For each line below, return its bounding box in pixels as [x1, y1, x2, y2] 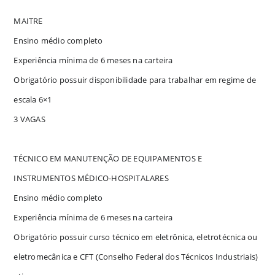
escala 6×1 [14, 93, 52, 105]
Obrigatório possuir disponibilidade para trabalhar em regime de [14, 74, 257, 85]
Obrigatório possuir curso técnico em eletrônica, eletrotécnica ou [14, 231, 258, 242]
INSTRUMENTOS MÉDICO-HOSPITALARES [14, 172, 169, 184]
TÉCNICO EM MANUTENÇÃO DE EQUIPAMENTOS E [14, 152, 203, 164]
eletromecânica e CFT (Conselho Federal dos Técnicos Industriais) [14, 250, 258, 262]
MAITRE [14, 15, 43, 26]
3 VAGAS [14, 113, 45, 125]
